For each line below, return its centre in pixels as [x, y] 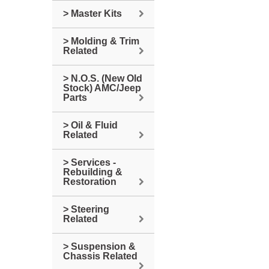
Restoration [90, 182]
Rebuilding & [93, 172]
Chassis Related [100, 256]
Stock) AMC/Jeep [102, 88]
